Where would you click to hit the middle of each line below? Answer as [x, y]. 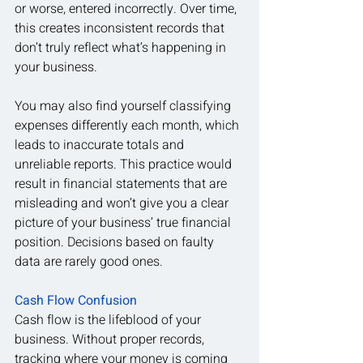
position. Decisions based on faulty [116, 242]
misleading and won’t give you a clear [123, 203]
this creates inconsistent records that [121, 28]
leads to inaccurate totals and [101, 145]
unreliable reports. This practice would [125, 164]
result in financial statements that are [122, 184]
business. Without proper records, [111, 339]
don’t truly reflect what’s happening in [122, 47]
